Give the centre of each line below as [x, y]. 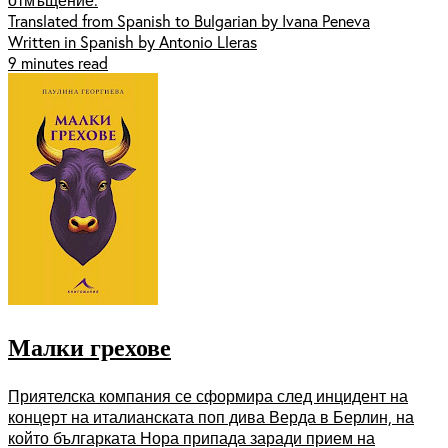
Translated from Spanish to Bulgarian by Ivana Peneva [189, 20]
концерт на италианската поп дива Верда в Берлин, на [211, 416]
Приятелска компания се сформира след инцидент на [208, 395]
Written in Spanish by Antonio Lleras [132, 41]
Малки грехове [89, 346]
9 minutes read [58, 62]
